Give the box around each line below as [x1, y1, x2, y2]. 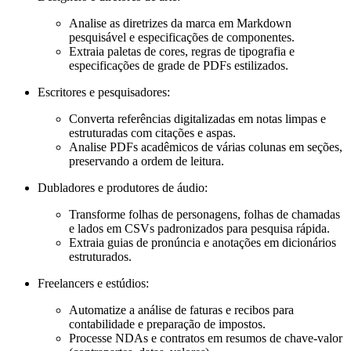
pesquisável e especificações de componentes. [69, 31, 295, 45]
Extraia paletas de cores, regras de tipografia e [69, 45, 295, 59]
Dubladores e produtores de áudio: [38, 181, 208, 195]
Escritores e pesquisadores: [38, 85, 170, 100]
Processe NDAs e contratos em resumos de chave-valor [69, 331, 342, 346]
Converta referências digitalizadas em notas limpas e [69, 112, 326, 126]
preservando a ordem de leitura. [69, 154, 224, 168]
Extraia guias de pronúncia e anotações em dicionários [69, 236, 336, 250]
